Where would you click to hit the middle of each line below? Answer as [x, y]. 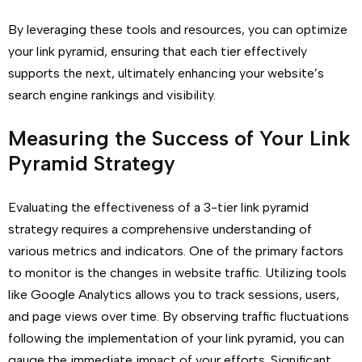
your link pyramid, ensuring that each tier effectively [158, 51]
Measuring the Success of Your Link [179, 138]
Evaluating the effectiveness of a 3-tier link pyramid [158, 207]
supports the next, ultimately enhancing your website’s [166, 73]
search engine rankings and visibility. [112, 95]
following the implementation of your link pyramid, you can [176, 338]
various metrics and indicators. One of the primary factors [176, 251]
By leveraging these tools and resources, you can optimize [178, 29]
